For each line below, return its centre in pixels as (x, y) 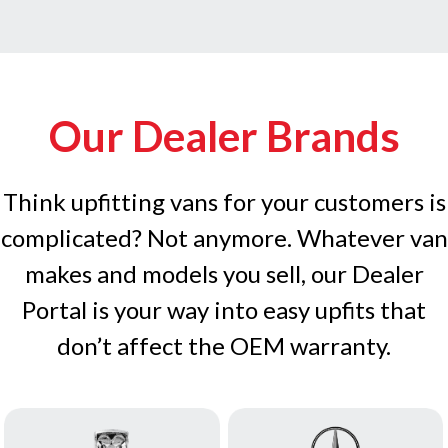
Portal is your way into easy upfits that (224, 309)
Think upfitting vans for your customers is (224, 201)
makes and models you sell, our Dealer (224, 273)
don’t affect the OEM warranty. (224, 345)
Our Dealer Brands (224, 135)
